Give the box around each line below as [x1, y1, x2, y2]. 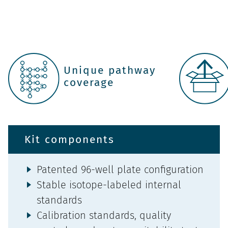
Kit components [24, 133, 115, 147]
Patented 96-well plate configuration [37, 163, 204, 176]
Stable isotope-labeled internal [37, 179, 181, 191]
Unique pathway [64, 63, 156, 77]
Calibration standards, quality [37, 209, 171, 222]
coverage [64, 75, 115, 89]
